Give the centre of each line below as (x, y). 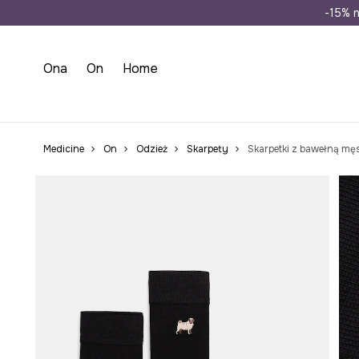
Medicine (63, 149)
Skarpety (207, 149)
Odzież (151, 149)
